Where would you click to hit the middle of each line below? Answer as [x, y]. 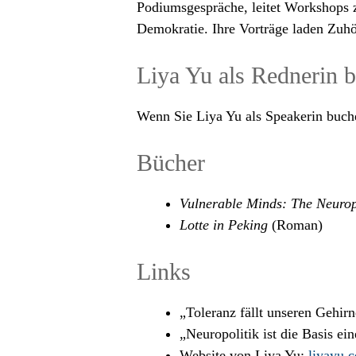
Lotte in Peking [224, 225]
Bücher [171, 163]
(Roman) [295, 225]
